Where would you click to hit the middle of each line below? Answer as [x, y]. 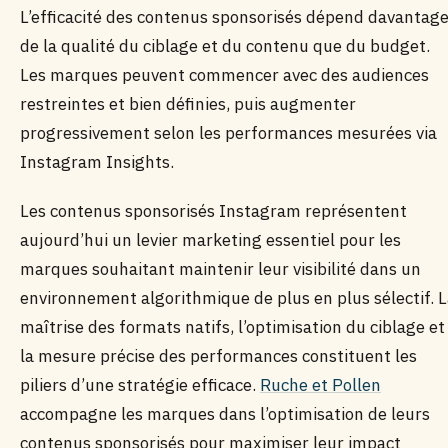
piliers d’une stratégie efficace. [140, 385]
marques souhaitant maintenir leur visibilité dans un [220, 269]
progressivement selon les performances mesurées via [228, 133]
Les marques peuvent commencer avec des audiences [224, 75]
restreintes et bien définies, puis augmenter [188, 104]
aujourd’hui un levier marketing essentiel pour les [210, 240]
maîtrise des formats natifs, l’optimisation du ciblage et [232, 327]
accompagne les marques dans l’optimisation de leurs [225, 414]
